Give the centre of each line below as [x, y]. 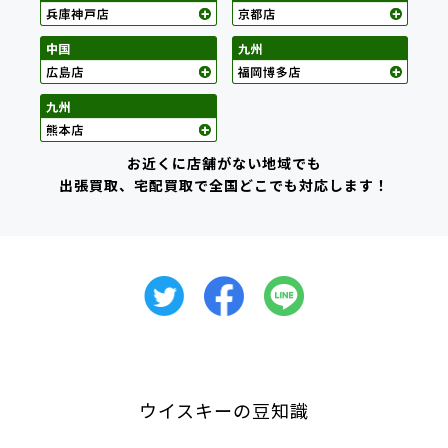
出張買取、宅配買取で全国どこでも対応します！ [224, 184]
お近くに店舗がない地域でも [224, 162]
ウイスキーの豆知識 [224, 409]
